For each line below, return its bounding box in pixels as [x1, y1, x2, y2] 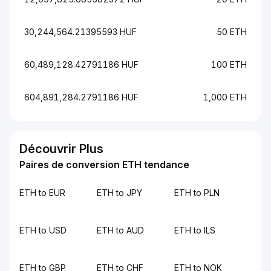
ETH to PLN [174, 188, 220, 198]
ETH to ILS [174, 225, 215, 235]
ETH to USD [19, 225, 67, 235]
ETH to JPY [97, 188, 142, 198]
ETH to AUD [97, 225, 144, 235]
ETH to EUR [19, 188, 65, 198]
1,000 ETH [203, 92, 247, 102]
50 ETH [217, 27, 247, 37]
